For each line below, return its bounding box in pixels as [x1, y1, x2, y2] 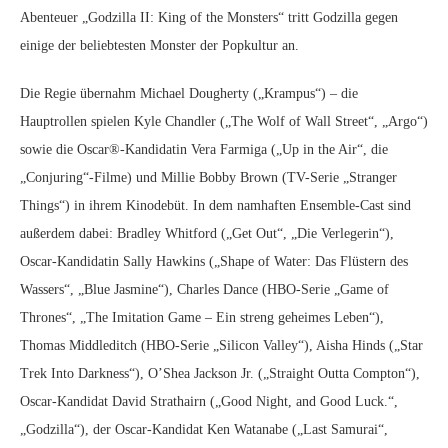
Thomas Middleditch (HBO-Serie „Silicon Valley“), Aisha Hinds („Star [20, 338, 423, 353]
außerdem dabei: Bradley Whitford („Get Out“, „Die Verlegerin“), [20, 226, 394, 241]
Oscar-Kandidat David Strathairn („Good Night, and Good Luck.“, [20, 394, 398, 409]
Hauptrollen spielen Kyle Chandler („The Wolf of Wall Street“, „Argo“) [20, 114, 428, 129]
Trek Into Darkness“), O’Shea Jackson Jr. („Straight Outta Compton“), [20, 366, 420, 381]
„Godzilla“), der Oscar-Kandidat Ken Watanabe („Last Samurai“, [20, 422, 388, 437]
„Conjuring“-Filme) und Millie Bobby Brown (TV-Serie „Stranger [20, 170, 397, 185]
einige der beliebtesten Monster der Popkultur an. [20, 38, 299, 53]
